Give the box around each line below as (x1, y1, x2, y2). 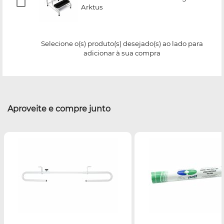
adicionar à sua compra (83, 48, 160, 57)
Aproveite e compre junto (7, 103, 110, 113)
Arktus (81, 2, 103, 11)
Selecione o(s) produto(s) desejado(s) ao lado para (41, 39, 203, 47)
